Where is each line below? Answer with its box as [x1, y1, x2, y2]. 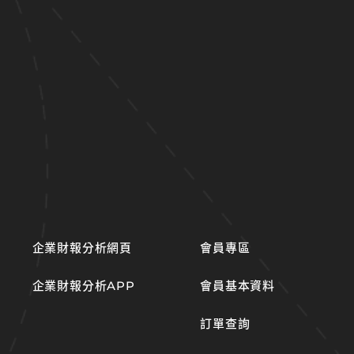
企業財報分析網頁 [32, 239, 133, 255]
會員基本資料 [200, 277, 275, 293]
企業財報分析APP [32, 277, 135, 293]
